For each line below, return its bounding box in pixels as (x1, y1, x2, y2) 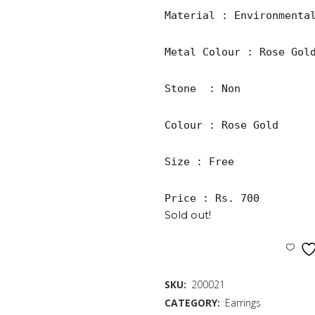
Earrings (225, 296, 261, 309)
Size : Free (165, 155, 234, 168)
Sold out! (165, 208, 211, 221)
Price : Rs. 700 (165, 192, 259, 205)
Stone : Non (165, 82, 240, 95)
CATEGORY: (165, 296, 223, 309)
